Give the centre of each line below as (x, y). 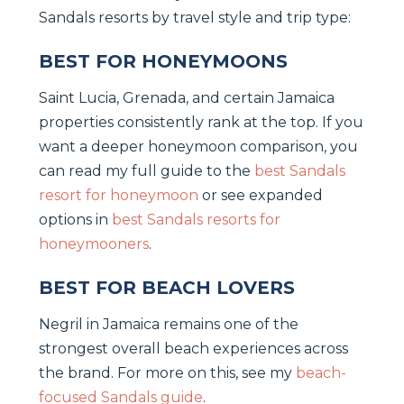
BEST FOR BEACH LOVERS (167, 287)
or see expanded (261, 195)
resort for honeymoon (119, 195)
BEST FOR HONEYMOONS (163, 61)
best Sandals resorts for (196, 219)
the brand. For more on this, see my (167, 372)
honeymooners (94, 243)
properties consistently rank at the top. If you (201, 122)
